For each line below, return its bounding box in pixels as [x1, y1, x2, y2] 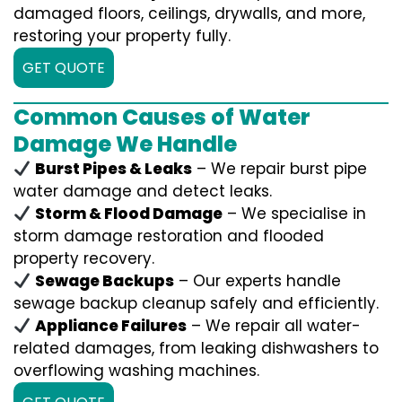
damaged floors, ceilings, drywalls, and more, [13, 3, 365, 25]
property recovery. [13, 248, 154, 270]
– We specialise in [223, 203, 367, 225]
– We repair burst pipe [192, 158, 368, 180]
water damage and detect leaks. [13, 180, 272, 203]
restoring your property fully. [13, 25, 231, 48]
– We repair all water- [187, 315, 362, 337]
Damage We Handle [13, 129, 237, 160]
